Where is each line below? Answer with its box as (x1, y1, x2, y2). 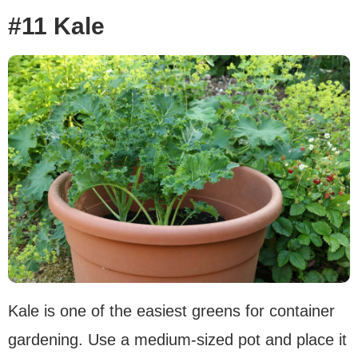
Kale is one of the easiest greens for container (8, 302, 335, 320)
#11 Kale (8, 12, 105, 39)
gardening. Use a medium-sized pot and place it (8, 331, 347, 349)
